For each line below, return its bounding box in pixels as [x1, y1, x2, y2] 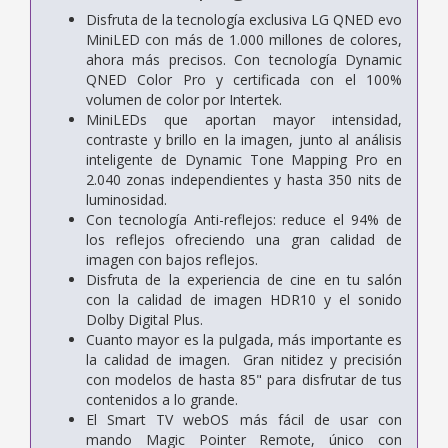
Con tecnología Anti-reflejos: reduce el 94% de [86, 209, 402, 229]
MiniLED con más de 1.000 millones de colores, [86, 29, 402, 49]
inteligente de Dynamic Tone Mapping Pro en [86, 149, 402, 169]
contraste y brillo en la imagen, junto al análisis [86, 129, 402, 149]
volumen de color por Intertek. [86, 89, 282, 109]
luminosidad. [86, 189, 167, 209]
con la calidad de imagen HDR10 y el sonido [86, 289, 402, 309]
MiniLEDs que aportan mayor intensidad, [86, 109, 402, 129]
